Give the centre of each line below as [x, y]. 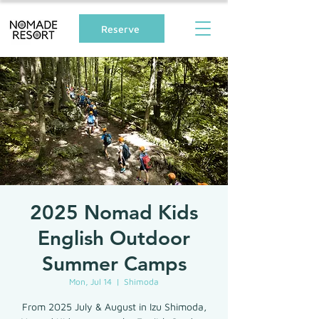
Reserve [120, 28]
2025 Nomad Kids [114, 212]
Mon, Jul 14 [90, 282]
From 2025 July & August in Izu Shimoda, [114, 307]
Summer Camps [114, 263]
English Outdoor [114, 238]
